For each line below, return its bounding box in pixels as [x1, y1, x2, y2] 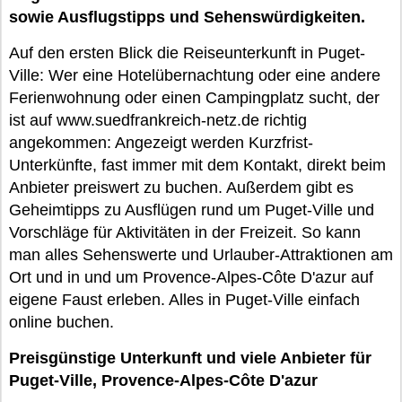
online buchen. [9, 313, 114, 331]
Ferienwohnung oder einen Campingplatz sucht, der [9, 89, 380, 107]
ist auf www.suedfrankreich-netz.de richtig [9, 111, 307, 129]
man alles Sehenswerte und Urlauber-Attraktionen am [9, 246, 393, 264]
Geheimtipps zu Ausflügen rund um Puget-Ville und [9, 201, 374, 219]
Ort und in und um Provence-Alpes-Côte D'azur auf [9, 268, 373, 286]
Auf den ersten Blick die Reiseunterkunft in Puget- [9, 44, 365, 62]
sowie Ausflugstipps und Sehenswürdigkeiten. [9, 8, 365, 26]
